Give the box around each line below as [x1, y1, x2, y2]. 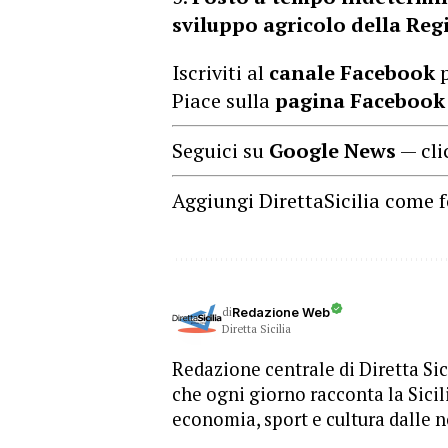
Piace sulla [172, 87, 275, 114]
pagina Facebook [275, 87, 445, 114]
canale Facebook [269, 59, 435, 86]
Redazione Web [232, 304, 330, 320]
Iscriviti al [172, 59, 269, 86]
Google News [269, 137, 396, 164]
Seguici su [172, 137, 269, 164]
